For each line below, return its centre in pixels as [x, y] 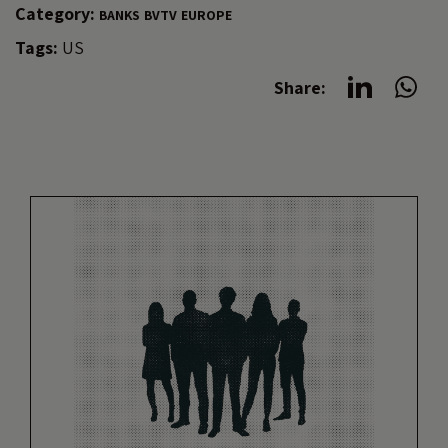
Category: [55, 13]
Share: [300, 87]
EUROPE [206, 15]
